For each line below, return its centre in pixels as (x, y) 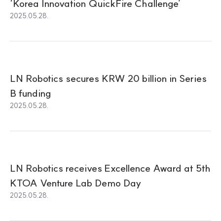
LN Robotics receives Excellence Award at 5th (110, 168)
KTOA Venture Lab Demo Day (75, 183)
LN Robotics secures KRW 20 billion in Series (108, 78)
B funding (31, 93)
